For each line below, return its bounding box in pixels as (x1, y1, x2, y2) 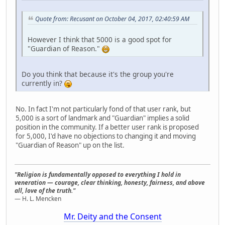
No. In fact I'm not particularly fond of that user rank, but (16, 104, 191, 114)
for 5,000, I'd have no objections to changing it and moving (16, 131, 196, 141)
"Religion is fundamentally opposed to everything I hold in (15, 170, 181, 179)
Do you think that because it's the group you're (22, 69, 174, 79)
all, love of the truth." (15, 186, 75, 195)
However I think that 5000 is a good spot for (28, 34, 172, 44)
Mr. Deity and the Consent (63, 211, 162, 222)
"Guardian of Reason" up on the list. (16, 140, 125, 150)
